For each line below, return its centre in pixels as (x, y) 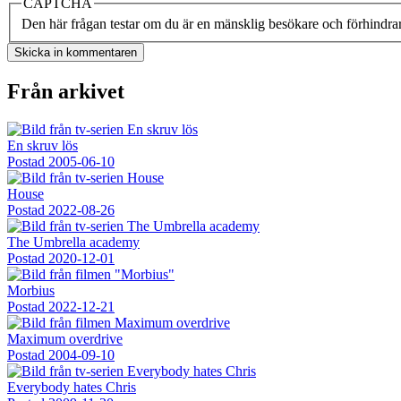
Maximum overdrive (65, 339)
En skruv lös (43, 146)
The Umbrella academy (73, 243)
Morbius (31, 291)
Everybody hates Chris (72, 388)
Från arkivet (66, 92)
